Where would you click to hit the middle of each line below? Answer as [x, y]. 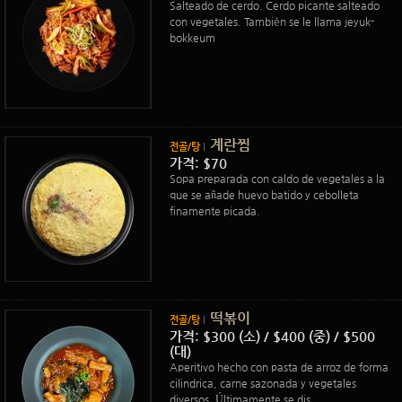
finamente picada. [215, 211]
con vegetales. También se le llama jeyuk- [272, 22]
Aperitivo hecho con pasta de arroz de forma [279, 367]
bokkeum [192, 38]
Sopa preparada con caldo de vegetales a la [277, 179]
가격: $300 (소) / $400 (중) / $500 [272, 336]
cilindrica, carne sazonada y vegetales [263, 383]
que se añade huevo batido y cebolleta [264, 195]
